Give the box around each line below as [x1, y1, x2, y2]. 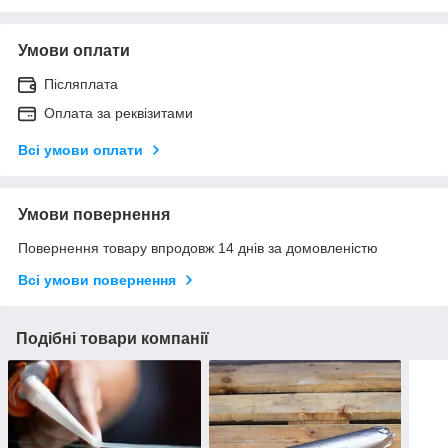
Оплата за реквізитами [44, 104, 193, 121]
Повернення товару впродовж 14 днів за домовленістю [18, 239, 378, 256]
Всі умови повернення [18, 271, 176, 288]
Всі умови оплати [18, 141, 143, 158]
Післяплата [44, 75, 118, 92]
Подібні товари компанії [16, 329, 209, 347]
